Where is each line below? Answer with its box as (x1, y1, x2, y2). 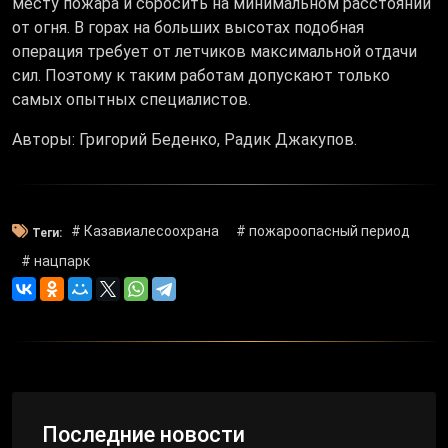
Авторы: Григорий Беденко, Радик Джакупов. (12, 130, 357, 150)
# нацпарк (20, 253, 90, 270)
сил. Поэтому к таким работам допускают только (12, 66, 390, 86)
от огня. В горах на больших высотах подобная (12, 18, 364, 38)
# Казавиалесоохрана (70, 223, 219, 240)
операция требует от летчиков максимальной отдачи (12, 42, 417, 62)
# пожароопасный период (236, 223, 411, 240)
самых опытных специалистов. (12, 90, 251, 110)
